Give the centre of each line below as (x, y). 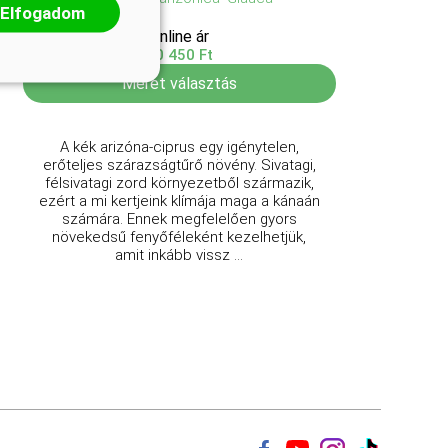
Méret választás (179, 83)
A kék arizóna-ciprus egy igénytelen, (179, 147)
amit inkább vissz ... (179, 255)
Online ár (179, 36)
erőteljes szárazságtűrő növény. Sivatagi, (179, 165)
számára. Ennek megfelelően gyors (179, 219)
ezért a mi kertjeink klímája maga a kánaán (179, 201)
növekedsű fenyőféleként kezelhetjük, (179, 237)
